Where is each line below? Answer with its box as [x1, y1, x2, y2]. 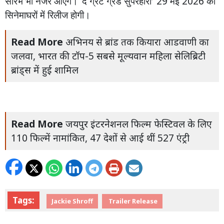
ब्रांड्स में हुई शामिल [11, 63, 78, 76]
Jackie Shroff [51, 196, 93, 205]
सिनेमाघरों [5, 8, 37, 21]
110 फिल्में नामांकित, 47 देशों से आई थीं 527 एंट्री [11, 131, 189, 144]
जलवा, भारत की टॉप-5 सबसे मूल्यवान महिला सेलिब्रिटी [11, 49, 205, 62]
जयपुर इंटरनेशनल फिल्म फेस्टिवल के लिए [65, 117, 212, 130]
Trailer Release [107, 196, 157, 205]
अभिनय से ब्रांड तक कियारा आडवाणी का [65, 35, 209, 48]
